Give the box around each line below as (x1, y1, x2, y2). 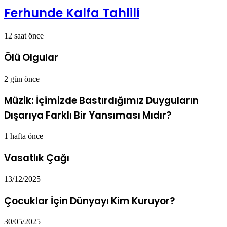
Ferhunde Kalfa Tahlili (4, 4, 139, 21)
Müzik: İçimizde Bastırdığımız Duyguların (4, 93, 199, 107)
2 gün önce (4, 74, 40, 83)
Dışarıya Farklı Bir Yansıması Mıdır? (4, 108, 171, 122)
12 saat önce (4, 31, 44, 41)
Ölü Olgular (4, 51, 58, 65)
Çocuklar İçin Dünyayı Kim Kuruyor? (4, 194, 175, 208)
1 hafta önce (4, 132, 43, 141)
